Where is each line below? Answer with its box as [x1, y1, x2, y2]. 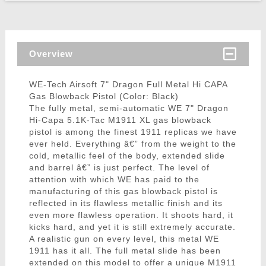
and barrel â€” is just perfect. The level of [28, 163, 210, 173]
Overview [28, 49, 73, 59]
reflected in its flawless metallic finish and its [28, 198, 223, 208]
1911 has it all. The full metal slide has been [28, 246, 221, 256]
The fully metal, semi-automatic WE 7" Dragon [28, 103, 229, 113]
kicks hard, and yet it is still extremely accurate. [28, 222, 236, 232]
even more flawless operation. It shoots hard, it [28, 210, 233, 220]
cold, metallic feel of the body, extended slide [28, 151, 225, 161]
